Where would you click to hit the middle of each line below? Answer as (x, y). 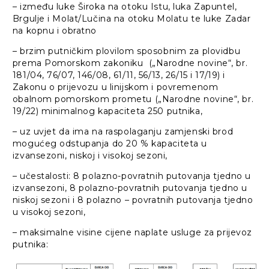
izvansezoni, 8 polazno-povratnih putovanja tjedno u (130, 188)
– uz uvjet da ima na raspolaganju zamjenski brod (123, 132)
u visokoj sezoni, (49, 212)
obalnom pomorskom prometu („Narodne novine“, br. (133, 99)
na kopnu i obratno (55, 31)
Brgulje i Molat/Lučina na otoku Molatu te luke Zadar (131, 19)
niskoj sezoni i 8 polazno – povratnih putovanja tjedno (133, 200)
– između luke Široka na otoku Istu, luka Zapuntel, (125, 7)
